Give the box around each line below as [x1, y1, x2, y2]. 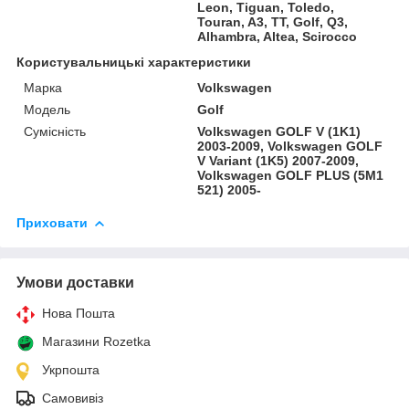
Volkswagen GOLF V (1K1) [197, 123, 362, 139]
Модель [24, 101, 70, 117]
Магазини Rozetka [42, 333, 151, 349]
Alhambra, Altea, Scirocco [197, 28, 358, 44]
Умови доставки [16, 274, 134, 290]
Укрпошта [42, 362, 100, 377]
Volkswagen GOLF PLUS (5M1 [197, 167, 384, 183]
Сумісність [24, 123, 86, 139]
